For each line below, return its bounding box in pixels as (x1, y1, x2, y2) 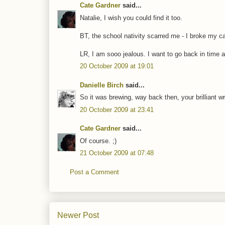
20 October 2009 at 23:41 (80, 105, 154, 114)
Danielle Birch (80, 81, 124, 89)
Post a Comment (70, 168, 119, 176)
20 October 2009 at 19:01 (80, 62, 154, 70)
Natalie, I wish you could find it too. (80, 14, 182, 22)
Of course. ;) (80, 137, 117, 145)
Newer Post (57, 211, 99, 220)
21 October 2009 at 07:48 (80, 149, 154, 157)
